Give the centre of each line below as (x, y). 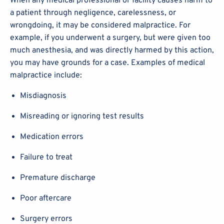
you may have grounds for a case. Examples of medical (107, 63)
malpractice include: (46, 75)
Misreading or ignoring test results (82, 116)
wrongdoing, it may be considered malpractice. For (100, 25)
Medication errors (52, 137)
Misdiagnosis (43, 96)
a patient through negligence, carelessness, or (93, 13)
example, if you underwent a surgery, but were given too (110, 38)
